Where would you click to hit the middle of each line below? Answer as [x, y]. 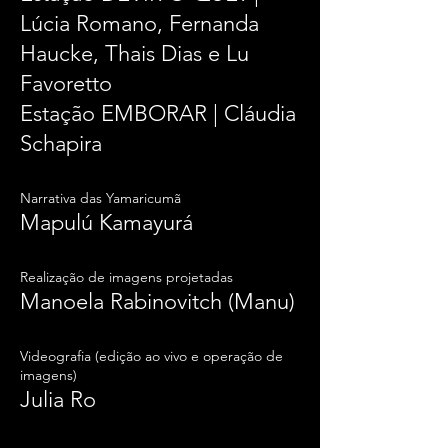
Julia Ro [58, 399]
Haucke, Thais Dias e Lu [134, 53]
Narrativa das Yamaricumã [100, 198]
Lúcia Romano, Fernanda [139, 23]
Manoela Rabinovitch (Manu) [157, 301]
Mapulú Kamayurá [106, 222]
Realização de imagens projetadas [126, 277]
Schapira [61, 143]
